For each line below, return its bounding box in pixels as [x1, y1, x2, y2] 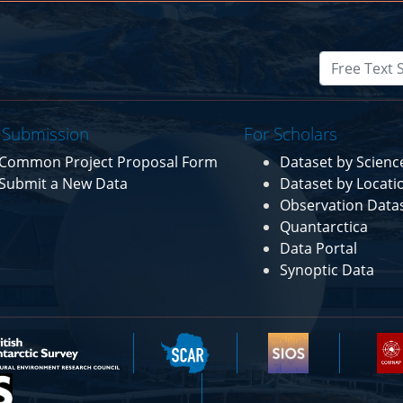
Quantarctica [280, 216, 369, 237]
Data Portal [280, 237, 358, 258]
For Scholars [244, 121, 338, 146]
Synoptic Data [280, 259, 375, 280]
